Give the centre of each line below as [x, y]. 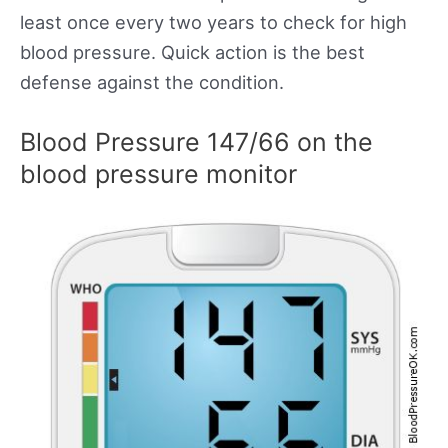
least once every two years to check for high [213, 22]
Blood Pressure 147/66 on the [196, 142]
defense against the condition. [152, 82]
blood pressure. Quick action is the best [192, 52]
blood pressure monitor [158, 174]
